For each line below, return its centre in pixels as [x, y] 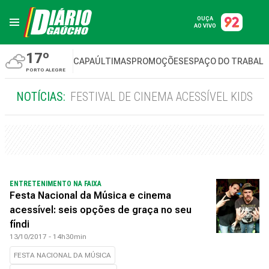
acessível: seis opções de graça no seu [101, 210]
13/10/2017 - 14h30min [48, 237]
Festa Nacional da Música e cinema [90, 195]
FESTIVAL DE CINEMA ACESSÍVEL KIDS [162, 97]
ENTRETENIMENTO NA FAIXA [56, 184]
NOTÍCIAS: [41, 97]
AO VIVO [205, 26]
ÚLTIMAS [113, 61]
